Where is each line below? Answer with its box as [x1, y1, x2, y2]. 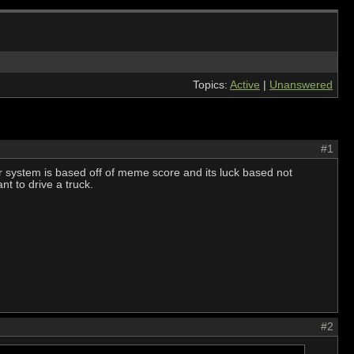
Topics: [193, 79, 230, 91]
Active [230, 79, 260, 91]
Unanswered [269, 79, 333, 91]
